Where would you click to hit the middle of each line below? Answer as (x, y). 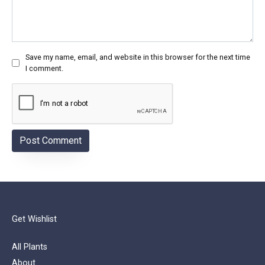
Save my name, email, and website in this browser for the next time (138, 57)
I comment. (44, 69)
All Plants (30, 247)
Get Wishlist (34, 219)
